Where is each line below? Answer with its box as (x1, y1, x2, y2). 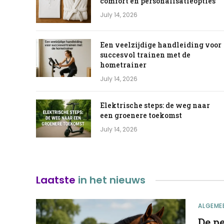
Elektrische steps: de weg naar (100, 100, 210, 110)
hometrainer (100, 60, 146, 70)
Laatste (36, 173, 75, 187)
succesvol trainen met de (100, 50, 190, 60)
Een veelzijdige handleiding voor (100, 40, 221, 50)
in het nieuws (75, 173, 145, 187)
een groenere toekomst (100, 110, 182, 120)
